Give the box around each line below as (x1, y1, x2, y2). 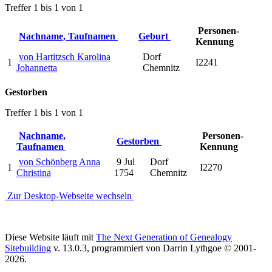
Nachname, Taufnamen (19, 30, 118, 41)
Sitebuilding (5, 242, 51, 253)
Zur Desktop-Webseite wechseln (5, 190, 134, 201)
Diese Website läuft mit (5, 231, 96, 242)
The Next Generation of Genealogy (96, 231, 232, 242)
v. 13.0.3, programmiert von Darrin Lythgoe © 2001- (51, 242, 256, 253)
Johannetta (16, 62, 57, 73)
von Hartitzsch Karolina (19, 51, 110, 62)
